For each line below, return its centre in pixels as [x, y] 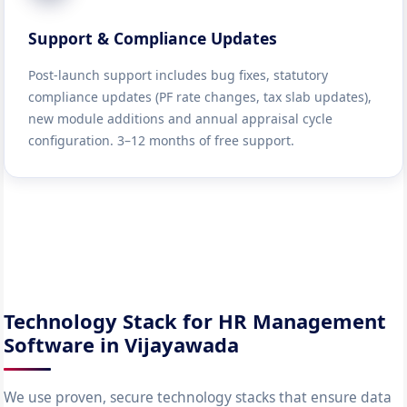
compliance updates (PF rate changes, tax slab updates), [200, 97]
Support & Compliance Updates [153, 38]
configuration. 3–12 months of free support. [162, 140]
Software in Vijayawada [122, 344]
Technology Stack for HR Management [195, 321]
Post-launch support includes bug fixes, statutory [179, 75]
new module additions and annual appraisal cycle [181, 119]
